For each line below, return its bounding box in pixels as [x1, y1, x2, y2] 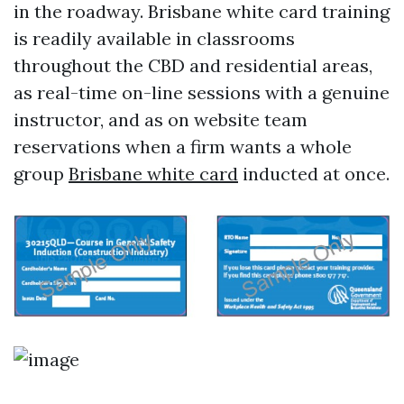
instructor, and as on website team [14, 108, 308, 131]
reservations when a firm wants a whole [14, 135, 352, 158]
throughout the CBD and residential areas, [14, 54, 372, 77]
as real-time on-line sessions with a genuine [14, 81, 390, 104]
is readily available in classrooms [14, 27, 295, 50]
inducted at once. [238, 162, 390, 185]
